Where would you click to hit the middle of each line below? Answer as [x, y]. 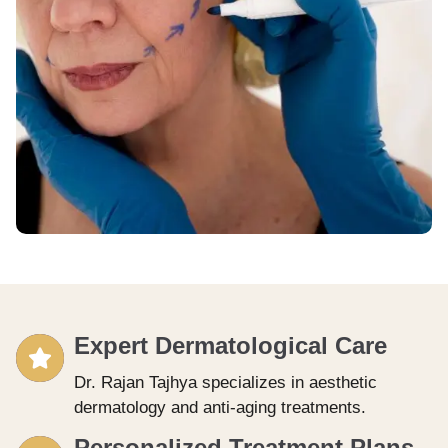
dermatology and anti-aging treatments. [220, 407]
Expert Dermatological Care [230, 345]
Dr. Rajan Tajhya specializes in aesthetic [225, 382]
